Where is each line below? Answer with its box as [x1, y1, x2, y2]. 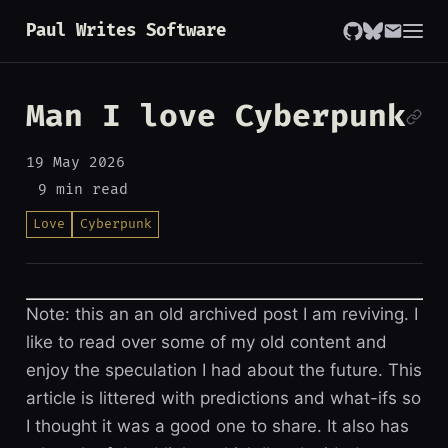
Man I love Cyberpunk [25, 98, 406, 135]
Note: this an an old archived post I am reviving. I [25, 304, 418, 325]
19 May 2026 [25, 154, 125, 172]
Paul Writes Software [25, 20, 226, 41]
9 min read [38, 181, 129, 199]
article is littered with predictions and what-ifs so [25, 388, 421, 409]
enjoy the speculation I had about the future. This [25, 360, 422, 381]
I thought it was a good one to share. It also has [25, 416, 409, 437]
